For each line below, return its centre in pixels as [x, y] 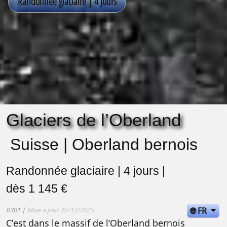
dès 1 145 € [37, 189]
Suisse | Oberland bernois [104, 145]
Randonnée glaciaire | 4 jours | [86, 171]
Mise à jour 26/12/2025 [60, 210]
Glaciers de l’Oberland [93, 120]
